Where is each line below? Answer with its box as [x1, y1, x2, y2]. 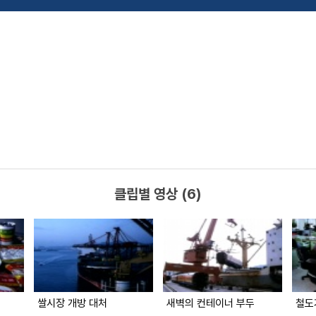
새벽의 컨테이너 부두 [166, 297, 255, 310]
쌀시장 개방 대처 [37, 297, 107, 310]
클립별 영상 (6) [114, 186, 202, 202]
